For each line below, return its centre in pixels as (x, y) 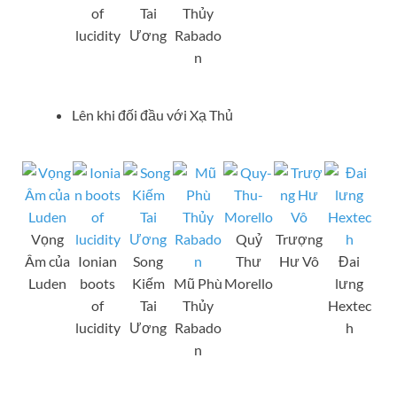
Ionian (98, 261)
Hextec (349, 305)
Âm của (47, 261)
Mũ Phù (198, 283)
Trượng (300, 238)
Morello (249, 283)
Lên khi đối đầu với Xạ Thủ (152, 114)
